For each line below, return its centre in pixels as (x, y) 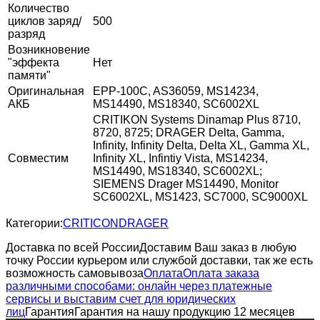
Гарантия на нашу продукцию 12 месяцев (185, 311)
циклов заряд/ (45, 21)
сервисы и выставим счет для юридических (121, 299)
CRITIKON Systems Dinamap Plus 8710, (197, 119)
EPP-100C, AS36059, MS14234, (176, 91)
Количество (39, 8)
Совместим (38, 158)
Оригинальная (46, 91)
